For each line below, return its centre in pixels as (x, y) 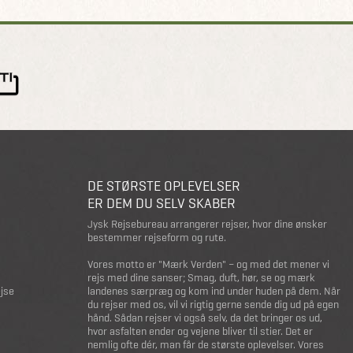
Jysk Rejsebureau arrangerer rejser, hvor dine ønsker (207, 224)
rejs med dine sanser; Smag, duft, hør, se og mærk (201, 278)
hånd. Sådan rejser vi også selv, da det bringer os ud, (205, 318)
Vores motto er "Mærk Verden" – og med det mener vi (208, 264)
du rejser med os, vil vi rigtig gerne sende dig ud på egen (213, 305)
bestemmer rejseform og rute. (157, 238)
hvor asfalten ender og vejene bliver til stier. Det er (200, 331)
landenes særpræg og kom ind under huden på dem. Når (214, 291)
